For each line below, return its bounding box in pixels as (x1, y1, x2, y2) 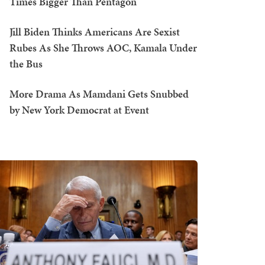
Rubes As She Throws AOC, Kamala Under (9, 40, 197, 55)
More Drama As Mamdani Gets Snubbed (9, 86, 189, 101)
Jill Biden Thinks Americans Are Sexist (9, 24, 180, 39)
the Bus (9, 56, 43, 71)
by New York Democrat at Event (9, 102, 149, 117)
